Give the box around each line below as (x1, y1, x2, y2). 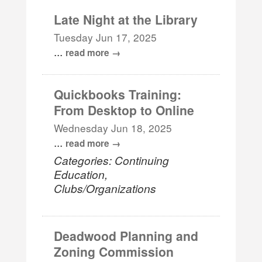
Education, (54, 166, 108, 182)
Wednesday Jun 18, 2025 (54, 120, 173, 135)
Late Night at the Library (54, 10, 198, 28)
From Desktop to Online (54, 101, 195, 119)
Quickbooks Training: (54, 85, 182, 103)
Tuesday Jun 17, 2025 (54, 29, 157, 44)
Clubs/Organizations (54, 180, 157, 196)
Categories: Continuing (54, 151, 170, 168)
